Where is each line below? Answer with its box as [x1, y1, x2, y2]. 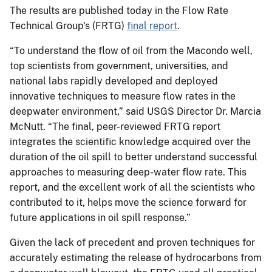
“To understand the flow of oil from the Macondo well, [10, 44, 253, 56]
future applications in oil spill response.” [10, 211, 191, 223]
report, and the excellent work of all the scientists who [10, 181, 255, 193]
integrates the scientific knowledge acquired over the [10, 135, 251, 148]
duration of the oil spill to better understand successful [10, 151, 257, 163]
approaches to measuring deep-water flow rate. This [10, 166, 246, 178]
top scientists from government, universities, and [10, 59, 228, 72]
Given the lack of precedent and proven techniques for [10, 236, 255, 248]
